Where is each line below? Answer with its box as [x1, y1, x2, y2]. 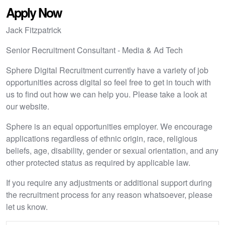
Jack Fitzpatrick [6, 24, 61, 36]
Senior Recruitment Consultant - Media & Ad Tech [6, 44, 183, 56]
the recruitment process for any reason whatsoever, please [6, 189, 212, 200]
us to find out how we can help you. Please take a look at [6, 88, 207, 100]
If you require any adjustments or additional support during [6, 177, 212, 188]
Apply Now [6, 4, 62, 22]
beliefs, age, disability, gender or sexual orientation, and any [6, 145, 218, 156]
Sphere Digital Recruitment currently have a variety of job [6, 64, 208, 76]
